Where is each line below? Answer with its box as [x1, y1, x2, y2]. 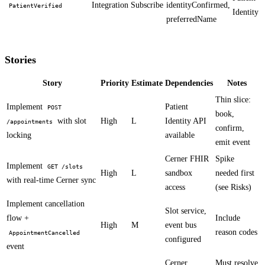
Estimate [131, 79, 163, 88]
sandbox [165, 169, 192, 178]
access [165, 183, 185, 192]
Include [215, 214, 240, 223]
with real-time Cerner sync [7, 176, 96, 185]
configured [165, 235, 201, 244]
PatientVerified [8, 2, 62, 9]
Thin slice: [215, 95, 251, 105]
